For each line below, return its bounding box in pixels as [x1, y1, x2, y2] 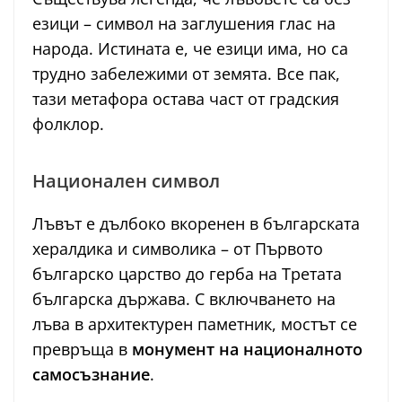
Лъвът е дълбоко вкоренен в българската [32, 213, 360, 235]
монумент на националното [132, 338, 363, 361]
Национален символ [32, 169, 220, 194]
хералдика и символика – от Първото [32, 238, 323, 260]
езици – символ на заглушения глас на [32, 13, 336, 35]
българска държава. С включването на [32, 288, 336, 310]
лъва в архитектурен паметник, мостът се [32, 313, 357, 336]
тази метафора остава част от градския [32, 88, 339, 110]
